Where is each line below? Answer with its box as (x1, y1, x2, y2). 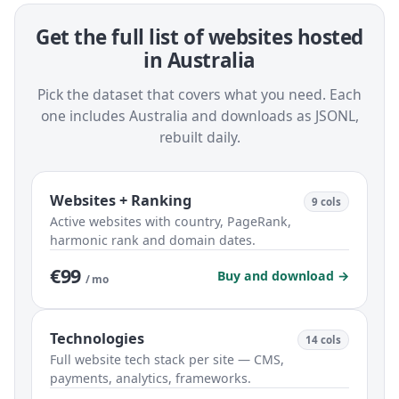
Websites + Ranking (50, 191, 191, 211)
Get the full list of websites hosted (36, 23, 363, 52)
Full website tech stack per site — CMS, (50, 351, 284, 369)
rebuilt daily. (159, 127, 240, 148)
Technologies (50, 329, 144, 349)
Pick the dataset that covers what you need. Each (37, 85, 362, 105)
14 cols (305, 333, 341, 347)
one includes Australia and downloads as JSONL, (40, 106, 359, 126)
